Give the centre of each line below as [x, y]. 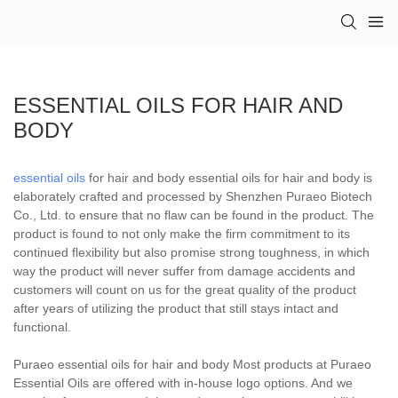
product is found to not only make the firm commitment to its [182, 233]
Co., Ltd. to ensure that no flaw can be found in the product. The [194, 215]
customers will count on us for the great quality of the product [185, 289]
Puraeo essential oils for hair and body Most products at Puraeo [192, 364]
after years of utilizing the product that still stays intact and [176, 308]
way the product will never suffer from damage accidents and [184, 271]
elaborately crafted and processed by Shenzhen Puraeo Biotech [193, 196]
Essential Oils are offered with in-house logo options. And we [183, 382]
